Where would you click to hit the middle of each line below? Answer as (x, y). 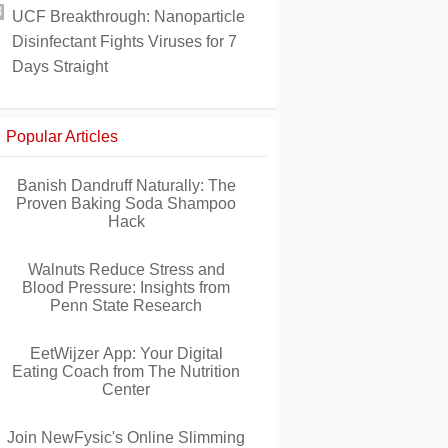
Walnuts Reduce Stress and (126, 269)
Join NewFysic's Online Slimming (126, 437)
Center (126, 389)
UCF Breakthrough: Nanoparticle (128, 16)
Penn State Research (126, 305)
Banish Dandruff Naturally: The (126, 185)
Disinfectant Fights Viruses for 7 (124, 41)
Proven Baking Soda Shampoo (126, 203)
